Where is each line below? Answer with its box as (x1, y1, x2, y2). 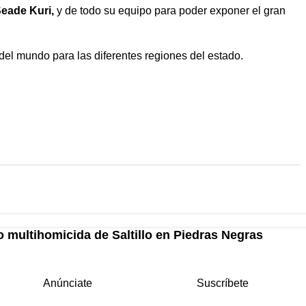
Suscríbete (196, 277, 249, 289)
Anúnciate (42, 277, 92, 289)
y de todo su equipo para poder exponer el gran (57, 5, 286, 16)
